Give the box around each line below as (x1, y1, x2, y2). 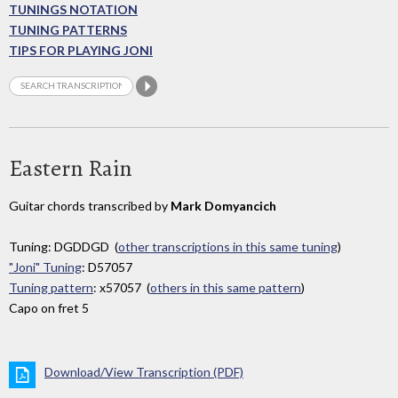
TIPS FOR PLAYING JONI (9, 43, 153, 59)
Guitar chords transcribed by (9, 197, 171, 213)
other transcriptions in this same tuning (118, 239, 338, 255)
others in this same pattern (150, 280, 301, 296)
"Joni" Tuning (9, 259, 82, 275)
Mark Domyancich (171, 197, 276, 213)
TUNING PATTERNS (9, 22, 127, 38)
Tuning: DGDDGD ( (9, 239, 118, 255)
